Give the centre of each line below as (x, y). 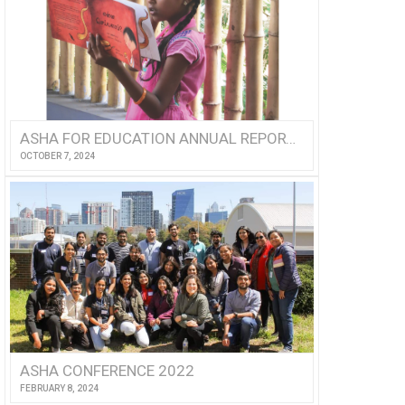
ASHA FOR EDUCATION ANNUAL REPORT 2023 (290, 138)
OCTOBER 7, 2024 (57, 155)
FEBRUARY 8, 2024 (59, 388)
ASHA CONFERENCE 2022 (107, 370)
